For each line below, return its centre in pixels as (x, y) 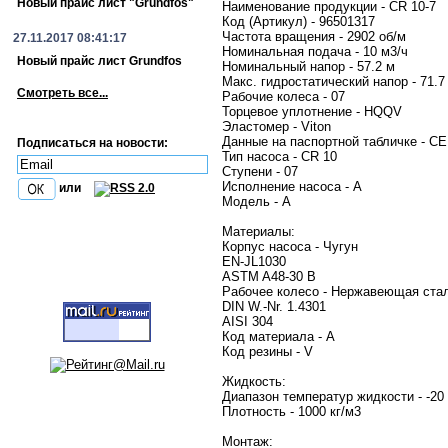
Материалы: (258, 231)
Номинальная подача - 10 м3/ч (315, 51)
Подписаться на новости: (92, 143)
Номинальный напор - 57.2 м (308, 66)
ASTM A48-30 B (269, 276)
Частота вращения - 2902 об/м (314, 36)
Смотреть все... (62, 93)
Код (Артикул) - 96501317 (298, 21)
